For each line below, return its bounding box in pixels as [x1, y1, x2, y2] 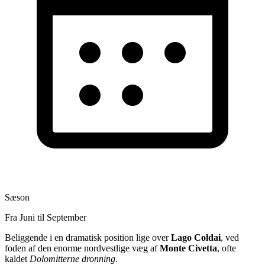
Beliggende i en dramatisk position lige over [5, 232, 171, 243]
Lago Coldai [171, 232, 221, 243]
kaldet [5, 253, 30, 264]
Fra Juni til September [5, 212, 86, 222]
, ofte [217, 243, 236, 253]
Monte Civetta [160, 243, 217, 253]
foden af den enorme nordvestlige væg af [5, 243, 160, 253]
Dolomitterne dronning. [30, 253, 118, 264]
